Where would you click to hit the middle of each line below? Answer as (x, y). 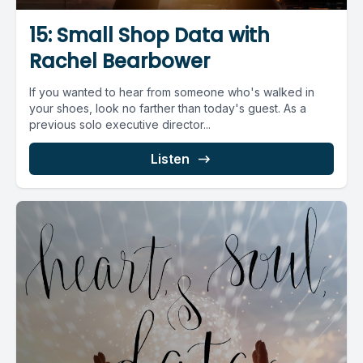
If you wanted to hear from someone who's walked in (172, 92)
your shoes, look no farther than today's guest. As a (168, 108)
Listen (170, 159)
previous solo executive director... (120, 124)
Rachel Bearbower (120, 61)
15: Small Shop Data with (149, 35)
